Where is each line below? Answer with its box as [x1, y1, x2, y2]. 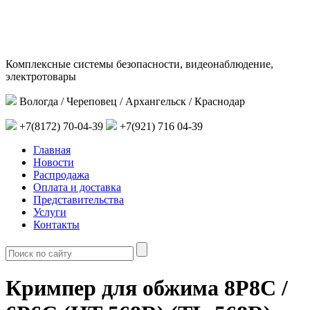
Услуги [33, 206, 66, 218]
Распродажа [33, 169, 89, 181]
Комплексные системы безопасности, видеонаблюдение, [6, 58, 273, 70]
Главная [33, 144, 71, 156]
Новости [33, 156, 74, 168]
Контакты [33, 219, 80, 230]
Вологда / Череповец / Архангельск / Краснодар [17, 95, 245, 107]
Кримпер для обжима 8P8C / [6, 275, 288, 301]
